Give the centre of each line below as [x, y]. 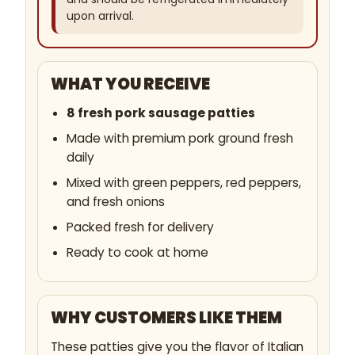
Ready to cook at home [137, 253]
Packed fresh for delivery [140, 227]
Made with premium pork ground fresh [179, 139]
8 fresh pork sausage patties [160, 113]
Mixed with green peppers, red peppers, [183, 183]
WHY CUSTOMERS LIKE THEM [166, 318]
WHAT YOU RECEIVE [130, 84]
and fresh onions [115, 202]
